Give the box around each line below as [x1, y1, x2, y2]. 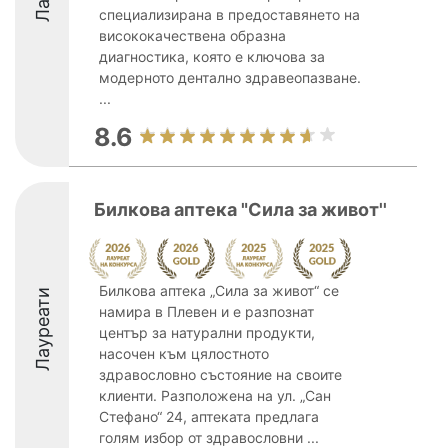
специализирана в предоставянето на [99, 6, 360, 23]
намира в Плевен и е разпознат [99, 303, 314, 320]
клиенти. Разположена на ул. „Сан [99, 387, 331, 404]
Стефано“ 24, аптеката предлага [99, 408, 319, 425]
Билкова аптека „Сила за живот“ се [99, 282, 339, 299]
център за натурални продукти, [99, 324, 315, 341]
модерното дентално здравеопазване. [99, 69, 361, 86]
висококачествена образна [99, 27, 286, 44]
